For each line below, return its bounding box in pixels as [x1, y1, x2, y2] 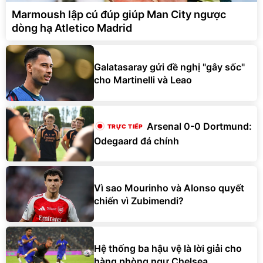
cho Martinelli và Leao [94, 73, 192, 86]
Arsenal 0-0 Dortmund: [146, 120, 252, 133]
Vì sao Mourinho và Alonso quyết [94, 181, 244, 194]
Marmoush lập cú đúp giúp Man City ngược [12, 8, 226, 21]
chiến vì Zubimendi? [94, 194, 184, 207]
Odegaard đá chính [94, 135, 179, 147]
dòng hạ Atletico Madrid [12, 22, 132, 35]
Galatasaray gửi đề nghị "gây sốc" [94, 60, 245, 73]
